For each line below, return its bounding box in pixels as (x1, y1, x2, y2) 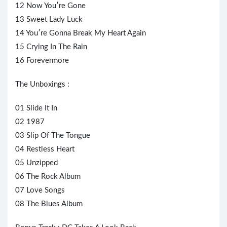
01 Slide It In (15, 104, 57, 112)
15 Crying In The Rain (15, 43, 87, 51)
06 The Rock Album (15, 173, 81, 181)
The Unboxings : (15, 81, 69, 89)
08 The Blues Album (15, 200, 83, 208)
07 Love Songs (15, 186, 65, 195)
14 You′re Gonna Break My (15, 29, 107, 37)
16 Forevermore (15, 57, 69, 65)
